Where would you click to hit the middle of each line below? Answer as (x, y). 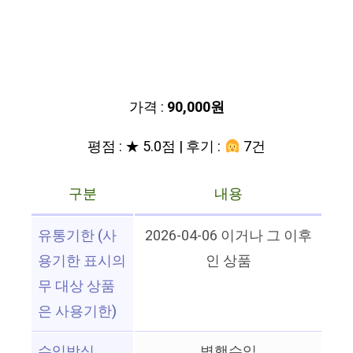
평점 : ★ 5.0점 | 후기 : (156, 147)
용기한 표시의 (82, 262)
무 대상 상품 (76, 287)
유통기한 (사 (77, 236)
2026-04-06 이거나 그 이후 (228, 236)
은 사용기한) (77, 312)
